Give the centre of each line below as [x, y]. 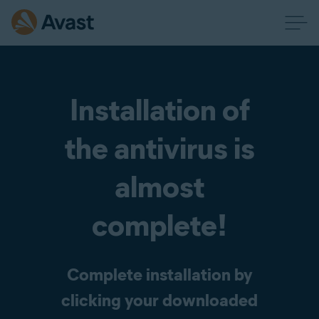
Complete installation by [159, 274]
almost [159, 187]
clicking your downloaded [159, 300]
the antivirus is [159, 148]
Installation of [159, 110]
